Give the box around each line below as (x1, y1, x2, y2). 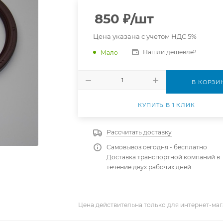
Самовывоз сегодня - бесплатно (107, 143, 208, 151)
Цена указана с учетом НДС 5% (93, 32, 197, 40)
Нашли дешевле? (143, 48, 197, 56)
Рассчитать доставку (107, 128, 172, 136)
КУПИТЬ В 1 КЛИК (138, 102, 195, 109)
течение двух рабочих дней (107, 163, 192, 171)
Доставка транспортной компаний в (107, 153, 221, 161)
